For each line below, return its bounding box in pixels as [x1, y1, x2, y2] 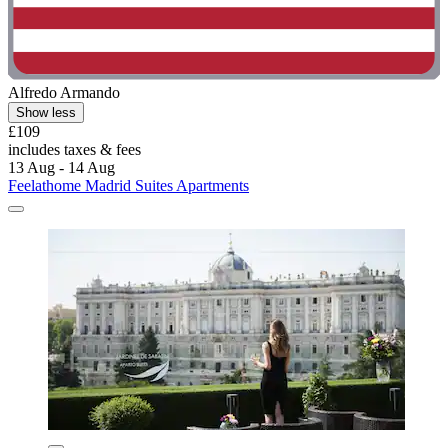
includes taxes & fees [8, 141, 141, 159]
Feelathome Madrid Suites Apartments [8, 177, 249, 195]
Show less [16, 105, 76, 121]
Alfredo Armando [8, 84, 120, 102]
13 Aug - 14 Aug [8, 159, 115, 177]
